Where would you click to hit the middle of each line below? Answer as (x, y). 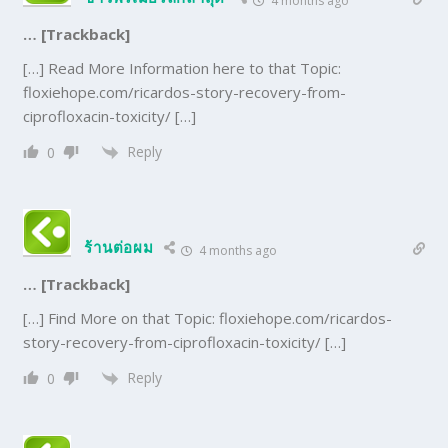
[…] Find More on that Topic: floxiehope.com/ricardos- (208, 317)
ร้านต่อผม (119, 246)
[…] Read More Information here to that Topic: (182, 67)
